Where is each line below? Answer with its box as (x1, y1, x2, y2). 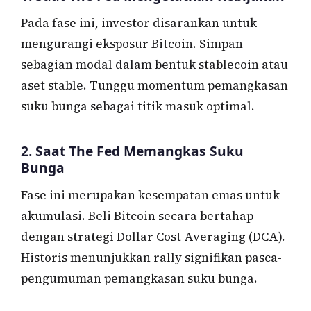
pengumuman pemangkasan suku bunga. (21, 269, 258, 287)
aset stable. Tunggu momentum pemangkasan (21, 76, 288, 94)
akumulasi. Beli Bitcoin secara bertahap (21, 207, 253, 224)
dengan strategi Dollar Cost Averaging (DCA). (21, 228, 285, 245)
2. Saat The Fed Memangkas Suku (21, 142, 244, 161)
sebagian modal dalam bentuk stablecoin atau (21, 56, 288, 73)
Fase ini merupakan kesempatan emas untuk (21, 186, 280, 203)
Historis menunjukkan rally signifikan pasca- (21, 249, 282, 266)
